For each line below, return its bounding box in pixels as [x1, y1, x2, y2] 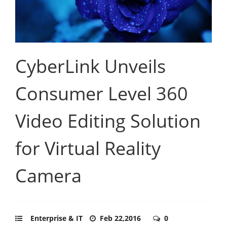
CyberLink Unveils [15, 53, 166, 79]
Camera [15, 163, 82, 188]
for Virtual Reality [15, 135, 161, 161]
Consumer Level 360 [15, 81, 188, 106]
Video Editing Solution [15, 108, 201, 133]
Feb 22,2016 [100, 213, 143, 223]
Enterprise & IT [30, 213, 83, 223]
